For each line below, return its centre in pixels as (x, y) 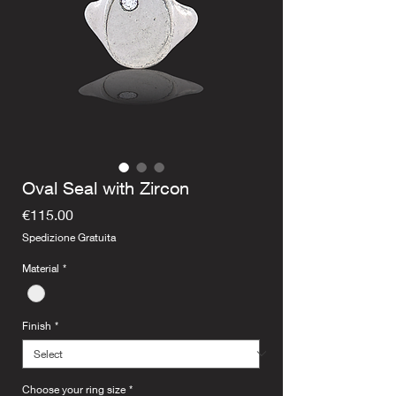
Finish (37, 325)
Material (41, 269)
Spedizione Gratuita (69, 238)
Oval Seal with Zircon (106, 188)
